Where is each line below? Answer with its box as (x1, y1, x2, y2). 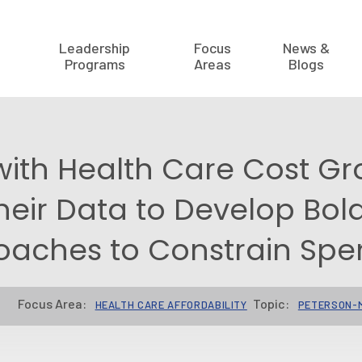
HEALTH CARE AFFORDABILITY (95, 298, 247, 311)
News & (282, 39, 330, 57)
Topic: (252, 296, 289, 311)
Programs (64, 55, 125, 73)
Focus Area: (17, 296, 86, 311)
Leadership (59, 39, 131, 57)
